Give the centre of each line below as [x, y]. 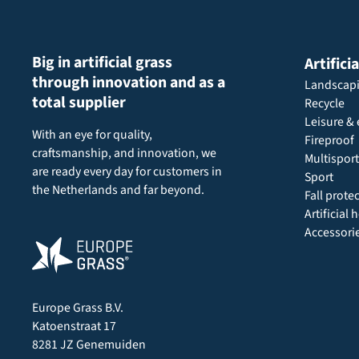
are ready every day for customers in [127, 171]
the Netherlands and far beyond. [118, 190]
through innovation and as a [128, 83]
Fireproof [329, 141]
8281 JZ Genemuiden [89, 344]
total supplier [79, 103]
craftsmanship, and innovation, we [124, 153]
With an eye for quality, [92, 134]
